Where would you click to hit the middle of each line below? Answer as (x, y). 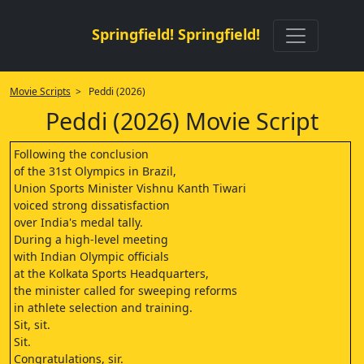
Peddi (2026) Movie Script (182, 121)
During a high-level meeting (91, 239)
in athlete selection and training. (103, 308)
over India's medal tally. (78, 222)
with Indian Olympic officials (91, 256)
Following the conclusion (81, 154)
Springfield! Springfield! (175, 34)
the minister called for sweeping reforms (126, 290)
